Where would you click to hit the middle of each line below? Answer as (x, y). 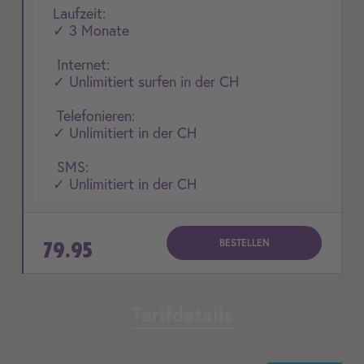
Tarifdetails (182, 314)
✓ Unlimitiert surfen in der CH (146, 81)
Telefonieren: (94, 115)
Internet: (81, 64)
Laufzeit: (79, 13)
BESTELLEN (244, 243)
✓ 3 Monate (91, 30)
